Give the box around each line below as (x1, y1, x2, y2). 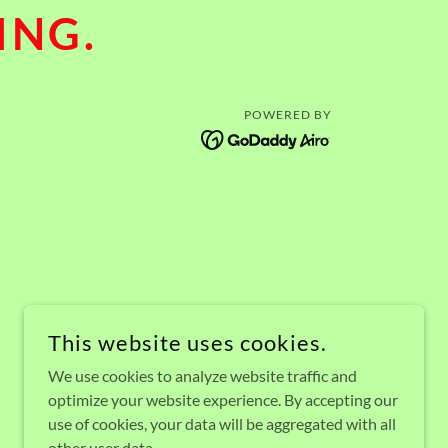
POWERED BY (244, 107, 332, 122)
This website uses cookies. (48, 329, 327, 356)
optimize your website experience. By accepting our (48, 390, 398, 409)
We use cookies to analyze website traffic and (48, 366, 357, 385)
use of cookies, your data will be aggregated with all (48, 414, 396, 433)
